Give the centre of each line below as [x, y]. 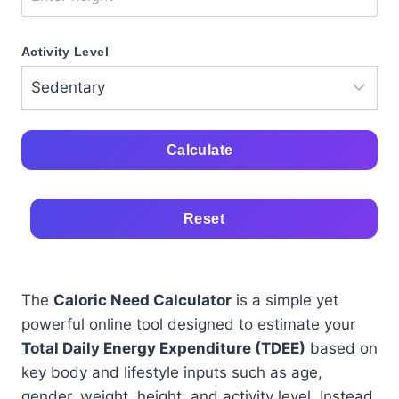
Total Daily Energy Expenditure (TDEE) [163, 348]
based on [342, 348]
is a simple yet [285, 300]
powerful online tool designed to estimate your [188, 324]
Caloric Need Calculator [142, 300]
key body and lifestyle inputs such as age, [172, 372]
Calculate [199, 150]
